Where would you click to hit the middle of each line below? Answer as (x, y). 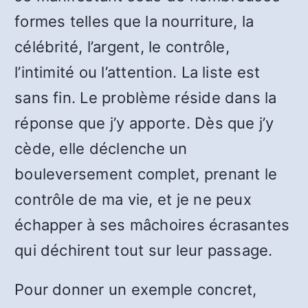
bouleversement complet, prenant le (146, 174)
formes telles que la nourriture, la (134, 21)
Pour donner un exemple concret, (136, 289)
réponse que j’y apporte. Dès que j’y (144, 123)
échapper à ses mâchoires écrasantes (152, 225)
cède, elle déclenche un (101, 148)
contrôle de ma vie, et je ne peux (133, 199)
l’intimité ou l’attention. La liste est (137, 72)
